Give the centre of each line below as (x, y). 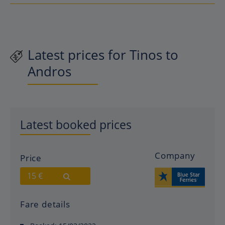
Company (175, 155)
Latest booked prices (76, 125)
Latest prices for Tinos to (103, 55)
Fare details (45, 204)
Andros (49, 71)
